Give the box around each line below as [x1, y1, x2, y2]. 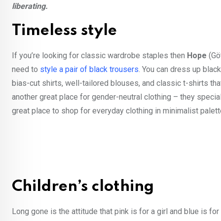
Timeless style [12, 23, 117, 38]
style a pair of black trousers [40, 64, 139, 74]
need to [12, 64, 40, 74]
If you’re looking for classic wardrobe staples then [12, 50, 187, 60]
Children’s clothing [12, 179, 154, 194]
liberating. [12, 1, 50, 11]
